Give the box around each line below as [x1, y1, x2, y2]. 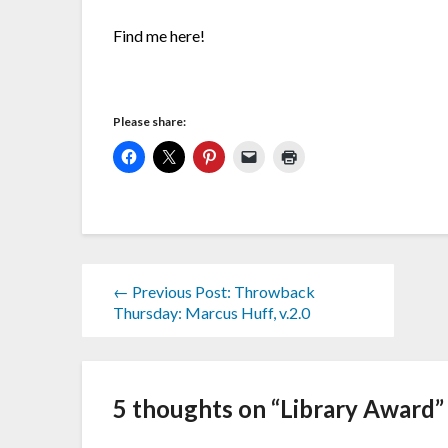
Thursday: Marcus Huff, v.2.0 [113, 302, 311, 322]
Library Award [280, 394, 436, 424]
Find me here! [113, 25, 206, 45]
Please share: [113, 113, 187, 129]
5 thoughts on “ [113, 394, 281, 424]
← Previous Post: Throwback [113, 281, 316, 301]
